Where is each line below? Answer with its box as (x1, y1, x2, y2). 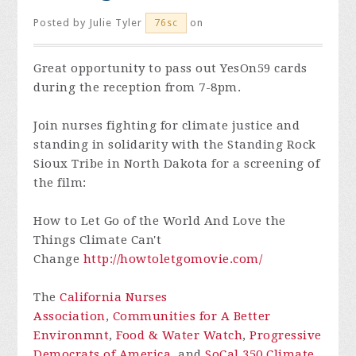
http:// (83, 252, 121, 266)
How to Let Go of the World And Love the (33, 214, 286, 228)
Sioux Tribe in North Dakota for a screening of (33, 157, 320, 171)
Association (33, 309, 106, 323)
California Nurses (60, 290, 168, 304)
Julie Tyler (89, 17, 143, 29)
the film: (33, 176, 87, 190)
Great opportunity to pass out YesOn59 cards (33, 61, 308, 75)
